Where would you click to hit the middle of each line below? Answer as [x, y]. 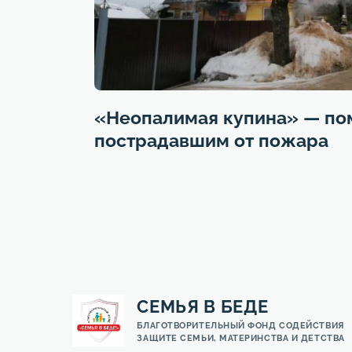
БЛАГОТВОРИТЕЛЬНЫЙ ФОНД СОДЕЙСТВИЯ [240, 325]
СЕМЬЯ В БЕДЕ [203, 306]
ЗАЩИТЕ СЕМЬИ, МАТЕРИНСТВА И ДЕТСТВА [241, 338]
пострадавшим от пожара [211, 141]
